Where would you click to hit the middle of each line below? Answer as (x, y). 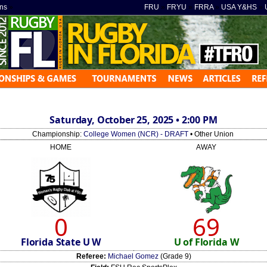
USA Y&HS (239, 7)
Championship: (58, 134)
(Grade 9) (175, 256)
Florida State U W (61, 242)
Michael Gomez (133, 256)
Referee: (91, 256)
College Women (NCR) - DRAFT (136, 134)
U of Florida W (206, 242)
